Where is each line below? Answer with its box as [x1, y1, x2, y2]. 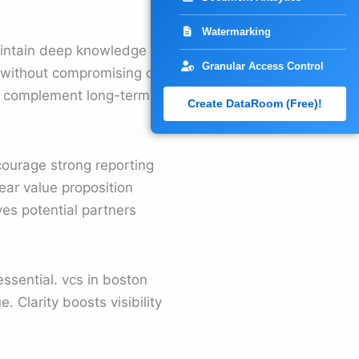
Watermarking [202, 26, 271, 38]
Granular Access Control [202, 60, 324, 72]
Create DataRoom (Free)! [188, 97, 322, 110]
